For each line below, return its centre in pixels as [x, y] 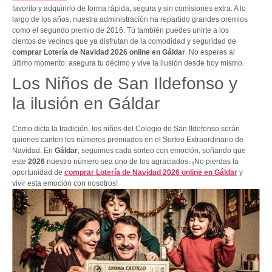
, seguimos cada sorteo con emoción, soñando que [162, 151]
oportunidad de [38, 173]
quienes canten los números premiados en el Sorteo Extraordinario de [128, 140]
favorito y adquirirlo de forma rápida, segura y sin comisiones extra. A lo [129, 9]
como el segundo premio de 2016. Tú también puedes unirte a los [121, 31]
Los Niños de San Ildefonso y [125, 84]
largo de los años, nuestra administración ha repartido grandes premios [130, 20]
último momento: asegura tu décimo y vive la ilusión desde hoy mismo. [128, 63]
